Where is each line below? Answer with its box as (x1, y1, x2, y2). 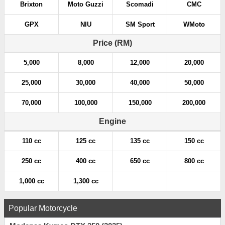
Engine (99, 117, 126, 126)
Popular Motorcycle (9, 204, 77, 213)
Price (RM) (93, 39, 132, 48)
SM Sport (125, 21, 155, 29)
